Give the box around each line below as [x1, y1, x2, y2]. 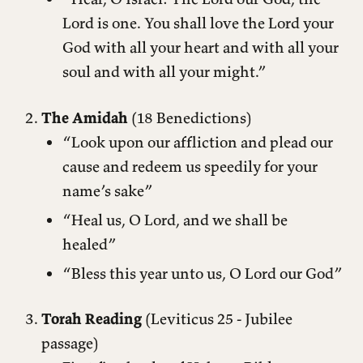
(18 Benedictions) [128, 108, 252, 128]
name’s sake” [62, 181, 153, 201]
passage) [41, 333, 99, 353]
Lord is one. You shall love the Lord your [62, 13, 334, 33]
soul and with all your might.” [62, 62, 267, 82]
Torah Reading [41, 309, 142, 329]
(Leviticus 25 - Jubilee [142, 309, 293, 329]
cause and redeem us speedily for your [62, 156, 318, 177]
